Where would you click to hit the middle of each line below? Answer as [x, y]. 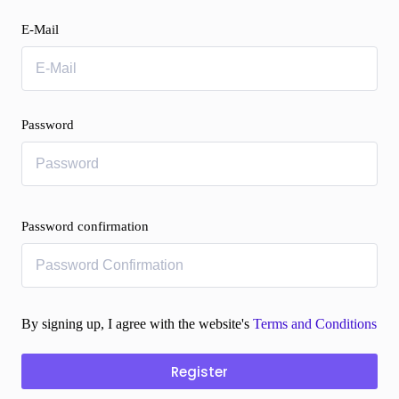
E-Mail [40, 29]
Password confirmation [85, 226]
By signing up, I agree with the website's [137, 324]
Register [199, 371]
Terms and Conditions [315, 324]
